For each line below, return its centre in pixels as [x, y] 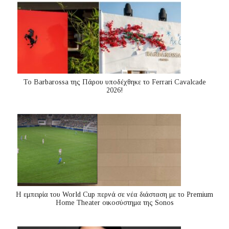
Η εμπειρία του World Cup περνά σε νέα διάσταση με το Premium [114, 195]
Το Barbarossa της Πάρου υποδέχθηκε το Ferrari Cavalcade [114, 82]
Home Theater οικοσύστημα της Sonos [114, 203]
